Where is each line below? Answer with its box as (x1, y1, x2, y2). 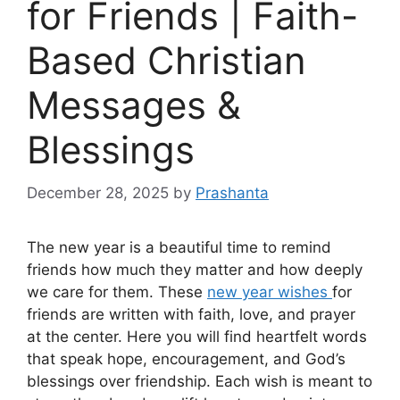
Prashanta (196, 184, 269, 203)
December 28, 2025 (27, 184, 169, 203)
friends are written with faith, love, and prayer (27, 305, 355, 324)
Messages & (27, 81, 241, 128)
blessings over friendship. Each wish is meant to (27, 372, 372, 391)
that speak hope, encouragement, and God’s (27, 350, 346, 369)
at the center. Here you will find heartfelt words (27, 328, 367, 346)
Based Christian (27, 37, 306, 83)
